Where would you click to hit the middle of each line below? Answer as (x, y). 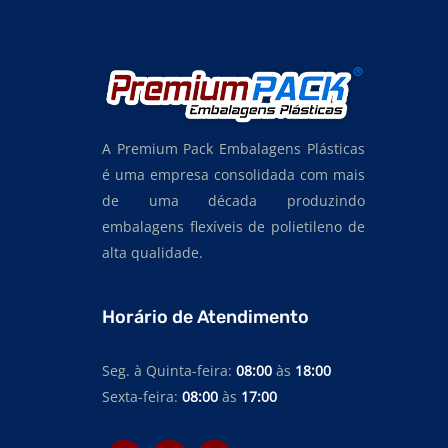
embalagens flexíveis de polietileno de (233, 227)
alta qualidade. (152, 253)
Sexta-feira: (142, 397)
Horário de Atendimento (205, 317)
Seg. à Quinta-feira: (169, 371)
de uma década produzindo (233, 201)
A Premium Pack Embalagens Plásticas (233, 149)
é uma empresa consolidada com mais (233, 175)
